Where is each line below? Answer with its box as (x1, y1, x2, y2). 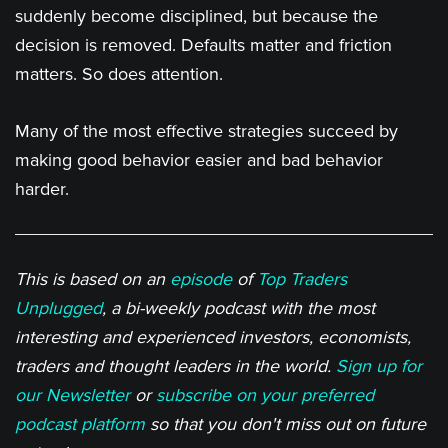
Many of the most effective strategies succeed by (15, 120, 398, 143)
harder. (15, 178, 69, 201)
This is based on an (15, 267, 170, 290)
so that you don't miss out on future (145, 412, 426, 435)
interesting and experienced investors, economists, (15, 325, 411, 348)
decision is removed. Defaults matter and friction (15, 34, 392, 57)
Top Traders (257, 267, 347, 290)
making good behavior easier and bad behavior (15, 149, 383, 172)
